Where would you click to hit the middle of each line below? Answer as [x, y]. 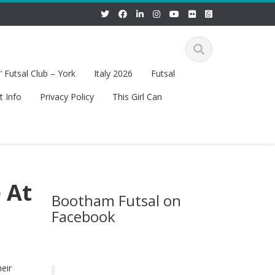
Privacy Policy [67, 97]
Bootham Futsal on [116, 200]
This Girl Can [137, 97]
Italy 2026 [113, 73]
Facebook [83, 216]
